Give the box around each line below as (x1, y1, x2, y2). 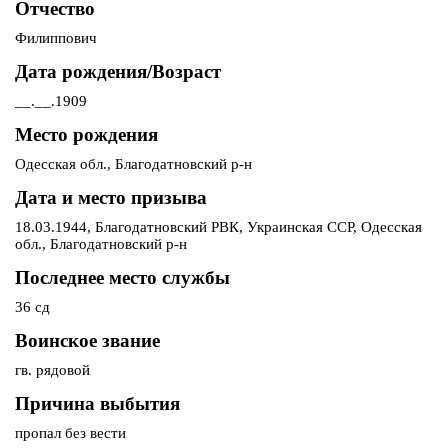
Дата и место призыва (15, 187, 207, 209)
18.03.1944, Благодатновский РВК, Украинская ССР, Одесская (15, 219, 422, 236)
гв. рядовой (15, 362, 90, 379)
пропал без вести (15, 425, 126, 442)
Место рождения (15, 124, 158, 146)
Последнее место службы (15, 267, 230, 289)
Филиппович (15, 30, 97, 47)
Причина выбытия (15, 393, 180, 415)
